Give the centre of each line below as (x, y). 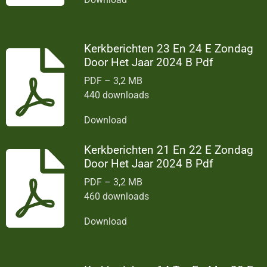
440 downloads (117, 95)
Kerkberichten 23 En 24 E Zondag (169, 48)
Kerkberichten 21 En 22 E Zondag (169, 150)
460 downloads (117, 196)
